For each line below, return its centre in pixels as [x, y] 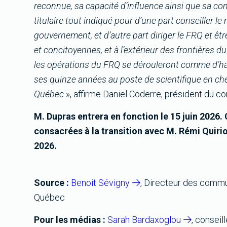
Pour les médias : [70, 219]
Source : [52, 182]
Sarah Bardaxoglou [144, 219]
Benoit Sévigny [101, 182]
